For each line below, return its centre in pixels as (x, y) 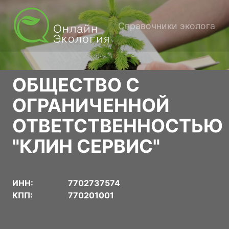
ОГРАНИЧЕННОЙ (91, 106)
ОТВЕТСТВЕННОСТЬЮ (118, 126)
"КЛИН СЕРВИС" (86, 146)
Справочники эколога (167, 26)
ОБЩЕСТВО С (76, 85)
